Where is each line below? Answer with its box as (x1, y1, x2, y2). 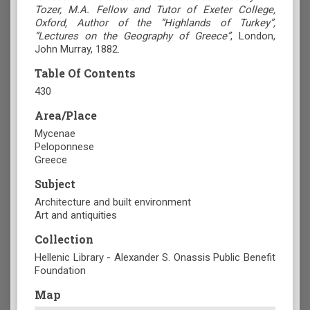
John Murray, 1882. (35, 43, 120, 56)
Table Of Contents (35, 66, 136, 81)
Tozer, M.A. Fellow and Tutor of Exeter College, (35, 3, 275, 17)
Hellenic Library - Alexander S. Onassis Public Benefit (35, 251, 275, 264)
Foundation (35, 264, 86, 277)
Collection (35, 232, 93, 247)
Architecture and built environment (35, 196, 191, 209)
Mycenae (35, 127, 75, 140)
